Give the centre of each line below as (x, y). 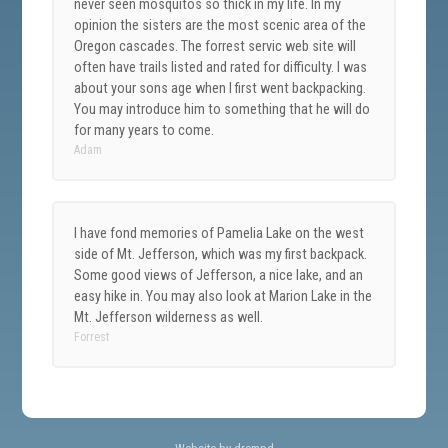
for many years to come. (144, 130)
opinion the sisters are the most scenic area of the (220, 25)
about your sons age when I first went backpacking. (220, 88)
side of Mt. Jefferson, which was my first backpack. (221, 254)
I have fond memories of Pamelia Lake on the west (219, 233)
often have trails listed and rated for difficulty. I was (221, 67)
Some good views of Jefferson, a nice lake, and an (219, 275)
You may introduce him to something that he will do (222, 109)
